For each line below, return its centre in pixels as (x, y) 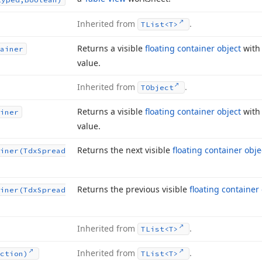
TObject (157, 87)
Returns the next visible (125, 150)
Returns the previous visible (133, 189)
